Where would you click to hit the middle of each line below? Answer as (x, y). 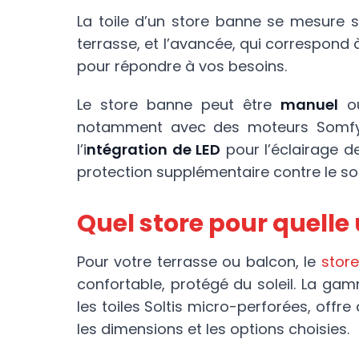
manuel (309, 105)
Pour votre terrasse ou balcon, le (199, 262)
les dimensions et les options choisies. (213, 329)
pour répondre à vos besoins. (182, 66)
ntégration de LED (153, 149)
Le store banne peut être (179, 105)
